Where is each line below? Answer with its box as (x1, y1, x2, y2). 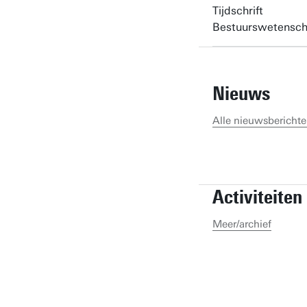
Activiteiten (212, 184, 302, 208)
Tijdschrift (212, 3, 263, 17)
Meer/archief (212, 217, 271, 230)
